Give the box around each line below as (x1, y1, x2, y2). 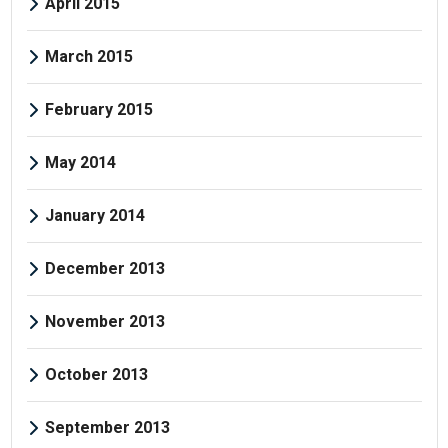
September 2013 (44, 417, 170, 437)
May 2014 (44, 152, 116, 172)
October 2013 (44, 364, 148, 384)
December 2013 (44, 258, 165, 278)
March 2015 (44, 46, 133, 66)
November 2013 (44, 311, 165, 331)
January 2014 (44, 205, 145, 225)
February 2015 (44, 99, 153, 119)
